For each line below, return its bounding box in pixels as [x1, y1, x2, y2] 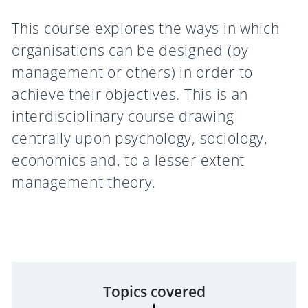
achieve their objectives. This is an [12, 84, 249, 104]
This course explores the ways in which [12, 18, 280, 38]
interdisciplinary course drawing [12, 106, 234, 126]
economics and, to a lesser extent [12, 150, 245, 170]
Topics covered [102, 281, 206, 301]
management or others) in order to [12, 62, 253, 82]
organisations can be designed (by [12, 40, 249, 60]
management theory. [12, 172, 157, 192]
